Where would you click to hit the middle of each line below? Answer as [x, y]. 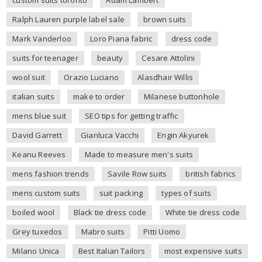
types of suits [187, 193]
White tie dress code [203, 212]
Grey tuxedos [37, 231]
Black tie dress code [110, 212]
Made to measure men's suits [139, 154]
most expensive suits [203, 251]
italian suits [33, 96]
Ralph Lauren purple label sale [69, 19]
